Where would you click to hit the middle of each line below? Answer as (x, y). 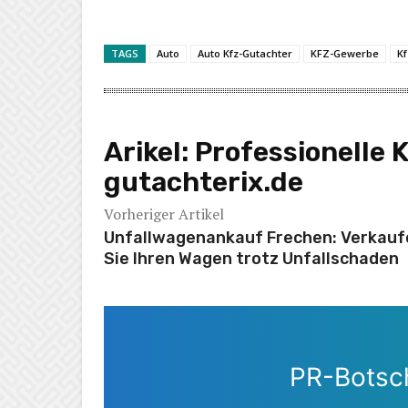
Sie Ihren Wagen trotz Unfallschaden (251, 259)
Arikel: (149, 153)
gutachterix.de (204, 183)
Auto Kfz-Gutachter (245, 54)
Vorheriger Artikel (164, 214)
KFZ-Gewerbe (345, 54)
